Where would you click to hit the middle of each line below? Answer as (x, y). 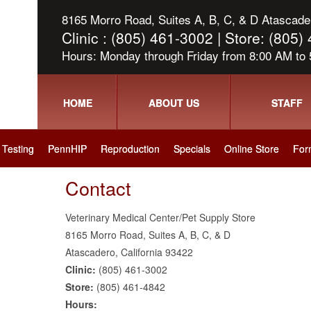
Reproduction (130, 149)
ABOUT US (174, 103)
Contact (98, 188)
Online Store (252, 149)
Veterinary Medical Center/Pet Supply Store (160, 217)
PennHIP (67, 149)
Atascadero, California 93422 (129, 252)
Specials (192, 149)
